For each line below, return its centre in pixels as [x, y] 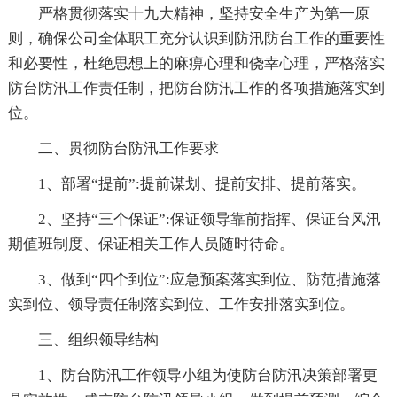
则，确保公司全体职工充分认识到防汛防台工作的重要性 [196, 39]
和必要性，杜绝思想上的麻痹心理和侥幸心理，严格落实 [196, 64]
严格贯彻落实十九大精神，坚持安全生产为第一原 [203, 14]
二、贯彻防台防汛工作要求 [128, 149]
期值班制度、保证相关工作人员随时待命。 [151, 245]
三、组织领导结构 [98, 340]
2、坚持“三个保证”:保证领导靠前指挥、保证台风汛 [209, 220]
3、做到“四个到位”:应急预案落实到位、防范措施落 [209, 280]
